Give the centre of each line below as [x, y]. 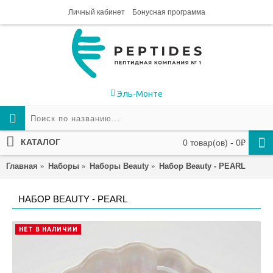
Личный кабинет [96, 12]
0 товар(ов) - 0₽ [214, 143]
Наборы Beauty [119, 166]
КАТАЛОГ [41, 142]
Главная [22, 166]
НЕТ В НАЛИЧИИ [48, 229]
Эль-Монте [140, 94]
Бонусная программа [168, 12]
